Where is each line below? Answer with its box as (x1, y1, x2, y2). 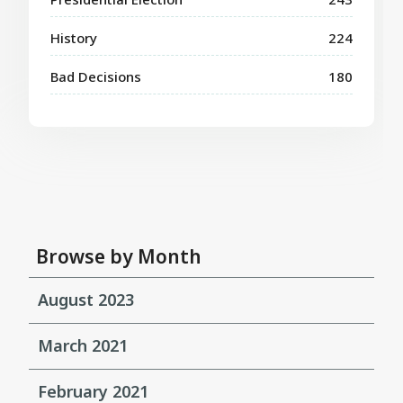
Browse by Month (36, 243, 202, 269)
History (50, 28, 98, 47)
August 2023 (38, 288, 135, 310)
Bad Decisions (50, 67, 142, 85)
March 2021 (38, 334, 129, 356)
